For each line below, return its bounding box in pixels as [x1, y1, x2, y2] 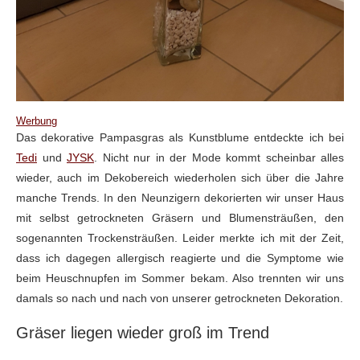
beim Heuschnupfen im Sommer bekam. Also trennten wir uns [16, 272, 344, 285]
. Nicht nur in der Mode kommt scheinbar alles [94, 151, 344, 165]
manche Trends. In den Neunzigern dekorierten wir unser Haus [16, 191, 344, 205]
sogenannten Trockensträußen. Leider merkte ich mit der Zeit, [16, 231, 344, 245]
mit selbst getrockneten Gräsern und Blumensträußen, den [16, 211, 344, 225]
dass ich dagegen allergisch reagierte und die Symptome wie [16, 252, 344, 265]
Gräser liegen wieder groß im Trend [16, 324, 269, 342]
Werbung [16, 115, 57, 128]
